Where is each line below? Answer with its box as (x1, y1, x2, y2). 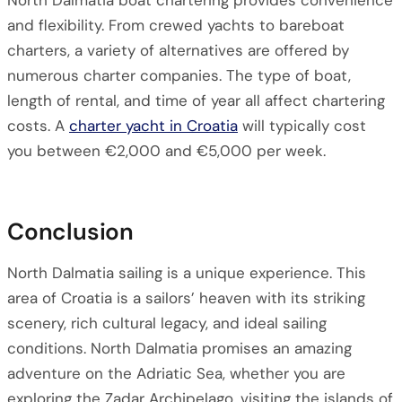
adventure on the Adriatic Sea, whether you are (7, 363, 345, 383)
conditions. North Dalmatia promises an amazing (7, 338, 352, 358)
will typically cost (238, 116, 366, 135)
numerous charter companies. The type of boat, (7, 66, 351, 85)
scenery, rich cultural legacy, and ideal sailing (7, 313, 327, 333)
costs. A (7, 116, 69, 135)
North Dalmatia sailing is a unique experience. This (7, 263, 366, 283)
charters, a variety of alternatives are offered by (7, 40, 349, 60)
